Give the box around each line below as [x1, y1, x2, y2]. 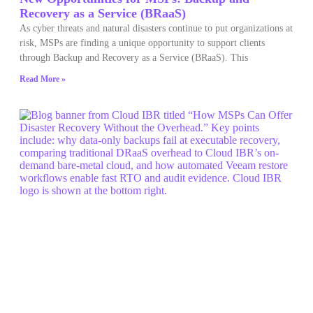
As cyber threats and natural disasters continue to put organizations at [20, 22, 293, 34]
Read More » [20, 73, 66, 84]
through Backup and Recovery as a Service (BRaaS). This [20, 52, 248, 63]
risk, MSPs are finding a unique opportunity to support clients [20, 37, 265, 48]
